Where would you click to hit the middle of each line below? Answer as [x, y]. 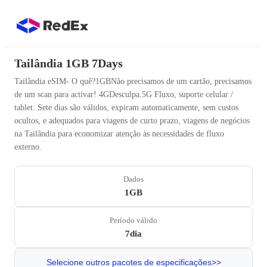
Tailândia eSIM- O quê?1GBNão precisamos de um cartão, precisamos [133, 81]
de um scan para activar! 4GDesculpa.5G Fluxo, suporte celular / [124, 94]
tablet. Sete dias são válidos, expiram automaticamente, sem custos [126, 108]
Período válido [133, 220]
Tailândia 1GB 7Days [69, 63]
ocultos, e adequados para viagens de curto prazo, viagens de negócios [132, 121]
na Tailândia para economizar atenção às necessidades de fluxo [119, 134]
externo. [28, 147]
